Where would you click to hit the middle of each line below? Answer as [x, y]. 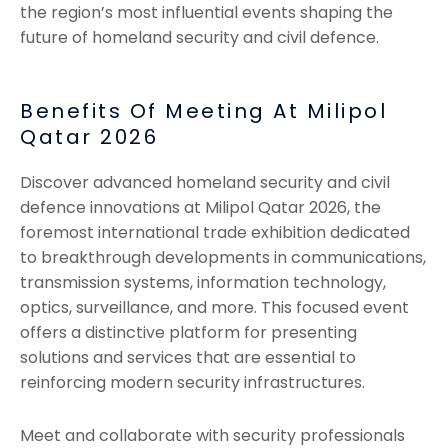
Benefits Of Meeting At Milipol [203, 111]
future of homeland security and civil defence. [199, 38]
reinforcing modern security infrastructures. [192, 383]
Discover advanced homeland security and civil [205, 183]
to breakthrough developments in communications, [223, 258]
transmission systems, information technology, [203, 283]
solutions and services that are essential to [188, 358]
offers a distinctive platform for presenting [188, 333]
